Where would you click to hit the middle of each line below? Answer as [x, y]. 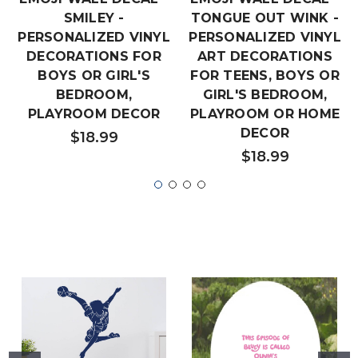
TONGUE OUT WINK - [265, 18]
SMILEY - [94, 18]
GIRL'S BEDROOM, [265, 94]
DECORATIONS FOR [94, 56]
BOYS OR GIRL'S [94, 75]
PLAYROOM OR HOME [265, 113]
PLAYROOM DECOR [94, 113]
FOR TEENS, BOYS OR [265, 75]
